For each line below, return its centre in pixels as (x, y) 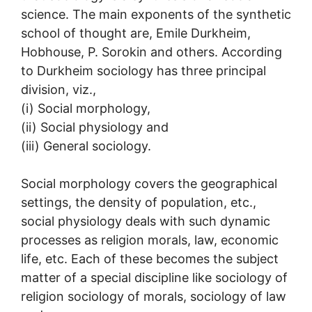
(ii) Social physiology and (95, 127)
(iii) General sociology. (86, 146)
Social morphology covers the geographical (149, 183)
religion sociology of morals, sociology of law (154, 296)
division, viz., (58, 89)
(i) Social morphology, (86, 108)
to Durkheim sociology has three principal (143, 70)
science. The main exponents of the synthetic (156, 14)
